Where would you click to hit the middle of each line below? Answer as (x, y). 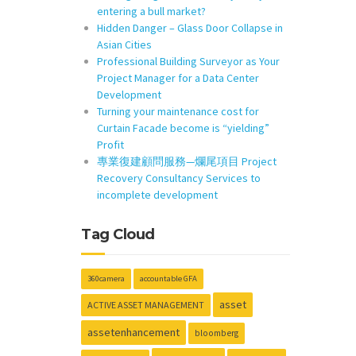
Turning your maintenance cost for (178, 111)
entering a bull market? (151, 11)
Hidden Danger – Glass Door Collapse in (190, 28)
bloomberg (217, 333)
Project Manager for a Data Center (178, 78)
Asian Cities (124, 44)
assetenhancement (133, 332)
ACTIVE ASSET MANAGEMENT (146, 305)
